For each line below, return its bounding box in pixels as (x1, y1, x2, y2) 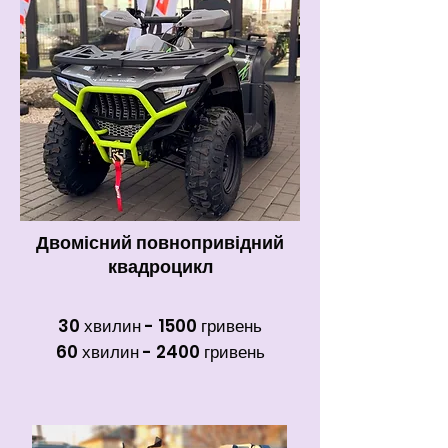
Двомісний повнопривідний (36, 230, 284, 255)
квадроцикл (107, 254, 213, 279)
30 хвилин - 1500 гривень (58, 314, 262, 338)
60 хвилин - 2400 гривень (55, 340, 265, 364)
